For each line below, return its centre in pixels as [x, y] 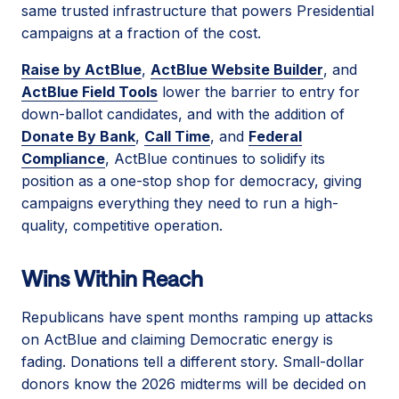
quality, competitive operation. [122, 225]
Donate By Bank [78, 136]
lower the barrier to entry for [259, 91]
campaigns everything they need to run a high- [180, 203]
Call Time [177, 136]
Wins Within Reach [112, 278]
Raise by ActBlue [81, 69]
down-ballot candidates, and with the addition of [183, 114]
